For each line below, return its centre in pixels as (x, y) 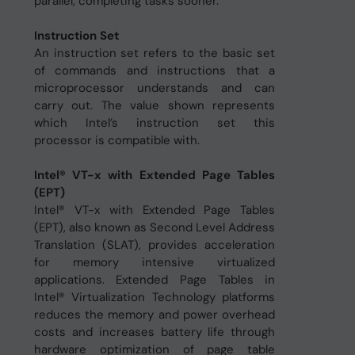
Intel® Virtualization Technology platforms (155, 297)
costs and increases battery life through (155, 332)
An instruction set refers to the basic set (155, 53)
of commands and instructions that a (155, 71)
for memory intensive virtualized (155, 262)
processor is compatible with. (116, 140)
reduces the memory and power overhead (155, 315)
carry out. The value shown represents (155, 105)
